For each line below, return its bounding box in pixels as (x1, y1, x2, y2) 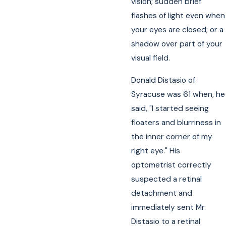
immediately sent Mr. (131, 202, 206, 212)
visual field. (131, 53, 171, 64)
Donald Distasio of (131, 75, 196, 85)
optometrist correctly (131, 159, 212, 170)
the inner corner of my (131, 131, 213, 142)
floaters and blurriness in (131, 117, 221, 128)
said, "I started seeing (131, 103, 209, 114)
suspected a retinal (131, 174, 202, 184)
